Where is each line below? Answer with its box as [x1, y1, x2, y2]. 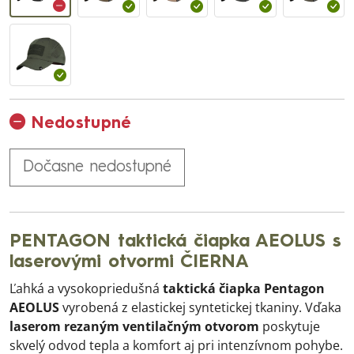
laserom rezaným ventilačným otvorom [9, 317, 259, 335]
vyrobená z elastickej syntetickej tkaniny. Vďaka [59, 298, 341, 316]
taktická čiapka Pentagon [163, 279, 325, 297]
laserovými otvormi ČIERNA [9, 253, 249, 271]
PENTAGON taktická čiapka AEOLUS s [9, 232, 341, 250]
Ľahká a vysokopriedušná [9, 279, 163, 297]
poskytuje [259, 317, 320, 335]
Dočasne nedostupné [23, 159, 171, 175]
